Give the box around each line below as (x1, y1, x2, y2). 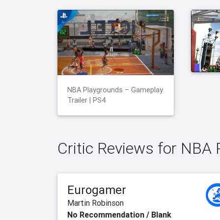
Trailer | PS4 (67, 96, 106, 105)
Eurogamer (67, 183, 126, 197)
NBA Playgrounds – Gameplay (67, 85, 163, 95)
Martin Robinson (67, 198, 124, 208)
